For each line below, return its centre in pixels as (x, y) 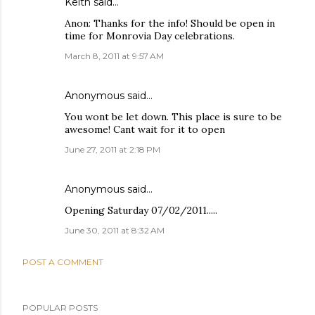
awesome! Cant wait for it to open (145, 129)
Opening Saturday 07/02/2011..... (141, 210)
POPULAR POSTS (60, 308)
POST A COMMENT (63, 262)
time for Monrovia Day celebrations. (150, 36)
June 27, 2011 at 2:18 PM (112, 149)
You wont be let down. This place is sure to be (173, 117)
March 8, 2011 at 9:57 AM (114, 56)
